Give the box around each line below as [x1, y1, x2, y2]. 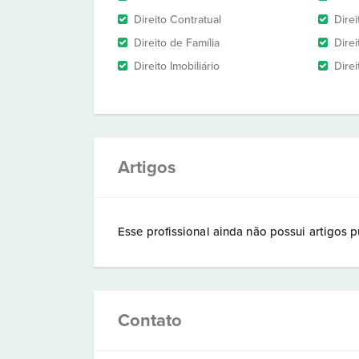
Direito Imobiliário [134, 59, 220, 73]
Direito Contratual [134, 13, 221, 26]
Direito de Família [134, 36, 220, 50]
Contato [118, 310, 182, 331]
